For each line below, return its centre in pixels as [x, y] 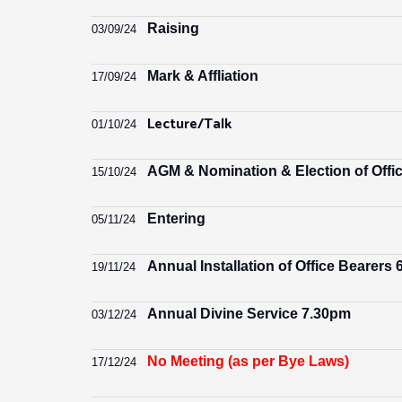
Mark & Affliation [203, 76]
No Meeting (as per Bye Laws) [248, 361]
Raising [173, 28]
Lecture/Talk [189, 124]
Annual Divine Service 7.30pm [249, 314]
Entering [176, 218]
